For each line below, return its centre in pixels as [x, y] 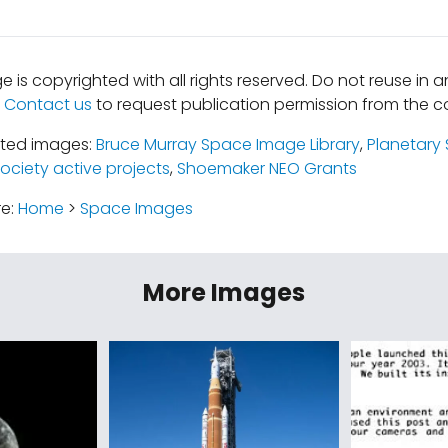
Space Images [136, 208]
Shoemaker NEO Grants [266, 168]
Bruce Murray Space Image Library [227, 144]
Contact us [47, 104]
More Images [224, 292]
